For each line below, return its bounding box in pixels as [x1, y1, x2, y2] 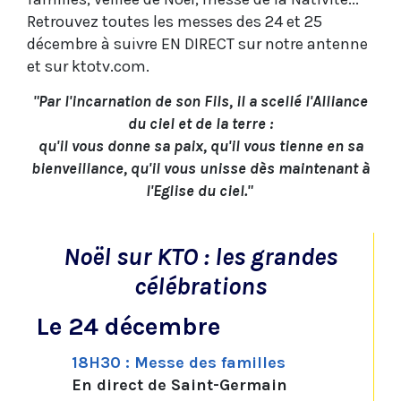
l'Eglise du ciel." [145, 181, 256, 201]
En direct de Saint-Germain [72, 375, 287, 396]
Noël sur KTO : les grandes [63, 242, 337, 272]
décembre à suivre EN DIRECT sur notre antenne [27, 34, 368, 55]
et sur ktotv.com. [27, 56, 149, 77]
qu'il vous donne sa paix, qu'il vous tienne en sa [38, 136, 363, 157]
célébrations [133, 271, 267, 302]
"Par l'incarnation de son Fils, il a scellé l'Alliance [33, 91, 368, 112]
